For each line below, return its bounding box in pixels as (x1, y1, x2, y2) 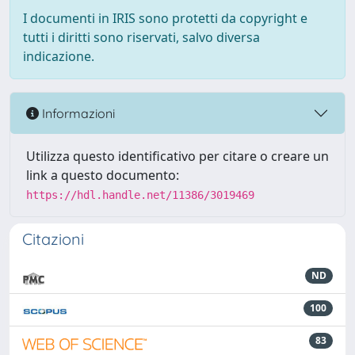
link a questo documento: (26, 166, 179, 184)
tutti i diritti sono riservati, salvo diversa (23, 29, 260, 46)
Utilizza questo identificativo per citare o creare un (26, 147, 329, 165)
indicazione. (23, 48, 94, 65)
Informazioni (39, 105, 115, 121)
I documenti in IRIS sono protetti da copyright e (23, 10, 307, 27)
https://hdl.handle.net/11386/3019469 (26, 189, 254, 201)
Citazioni (22, 229, 84, 249)
